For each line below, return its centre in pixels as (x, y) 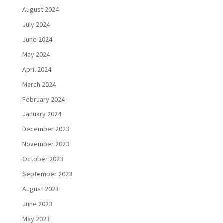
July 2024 (36, 25)
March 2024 (39, 84)
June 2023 (37, 204)
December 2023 (46, 129)
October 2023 (43, 159)
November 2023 (46, 144)
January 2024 (42, 114)
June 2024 (37, 40)
